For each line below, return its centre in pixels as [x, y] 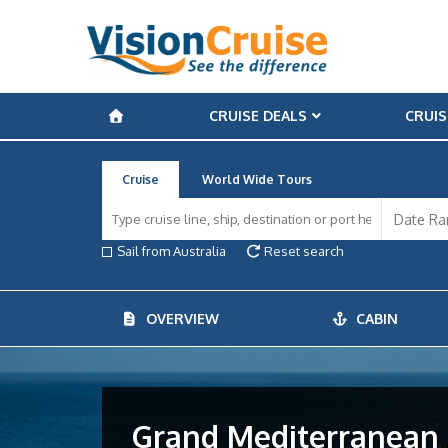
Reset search [302, 251]
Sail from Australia [171, 251]
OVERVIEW [178, 318]
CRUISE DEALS [257, 115]
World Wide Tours [257, 179]
